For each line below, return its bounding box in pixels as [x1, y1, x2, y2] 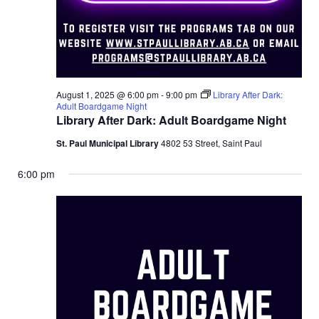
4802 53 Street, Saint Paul [160, 137, 262, 150]
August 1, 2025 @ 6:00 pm [56, 88, 159, 101]
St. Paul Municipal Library [56, 137, 161, 150]
